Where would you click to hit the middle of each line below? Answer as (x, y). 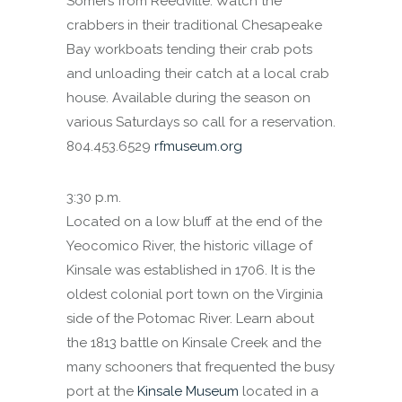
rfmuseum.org (198, 146)
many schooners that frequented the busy (201, 367)
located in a (279, 391)
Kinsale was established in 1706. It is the (191, 270)
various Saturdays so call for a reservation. (201, 122)
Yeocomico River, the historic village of (189, 246)
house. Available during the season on (188, 98)
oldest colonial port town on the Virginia (195, 294)
